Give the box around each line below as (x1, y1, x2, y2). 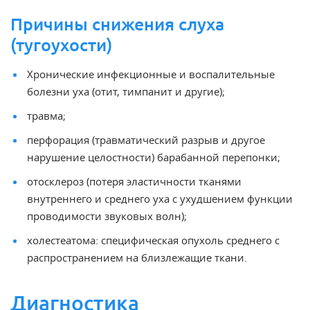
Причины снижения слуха (10, 15, 224, 34)
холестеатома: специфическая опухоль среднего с (27, 233, 280, 247)
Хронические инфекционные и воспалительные (27, 67, 275, 81)
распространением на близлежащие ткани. (27, 250, 247, 264)
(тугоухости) (10, 35, 112, 55)
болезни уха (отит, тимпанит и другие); (27, 84, 225, 98)
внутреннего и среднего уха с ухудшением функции (27, 192, 293, 206)
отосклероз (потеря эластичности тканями (27, 174, 241, 188)
